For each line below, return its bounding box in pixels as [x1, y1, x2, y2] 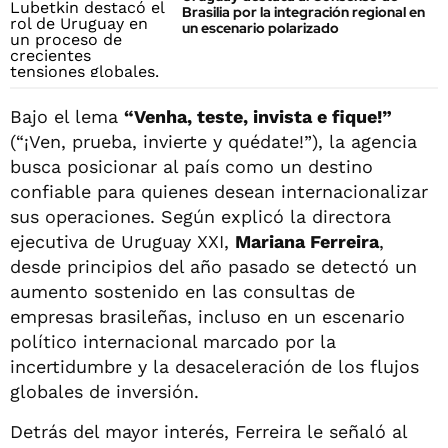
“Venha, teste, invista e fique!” [124, 105, 392, 127]
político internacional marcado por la [10, 330, 336, 352]
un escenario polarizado [182, 19, 339, 38]
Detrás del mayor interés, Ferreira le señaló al [10, 420, 407, 442]
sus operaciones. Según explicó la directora [10, 205, 391, 227]
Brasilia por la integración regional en [182, 3, 425, 22]
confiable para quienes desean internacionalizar [10, 180, 428, 202]
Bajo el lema [10, 105, 124, 127]
